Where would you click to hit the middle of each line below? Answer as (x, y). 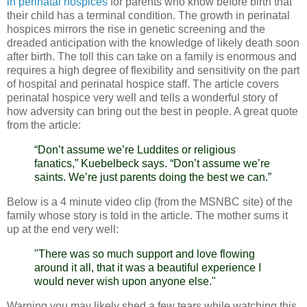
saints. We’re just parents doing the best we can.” (153, 177)
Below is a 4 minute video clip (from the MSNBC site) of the (150, 202)
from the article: (44, 125)
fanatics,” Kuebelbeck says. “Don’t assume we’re (152, 164)
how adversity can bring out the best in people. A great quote (152, 112)
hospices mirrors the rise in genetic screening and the (136, 29)
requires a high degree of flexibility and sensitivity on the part (153, 71)
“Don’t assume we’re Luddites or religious (135, 150)
